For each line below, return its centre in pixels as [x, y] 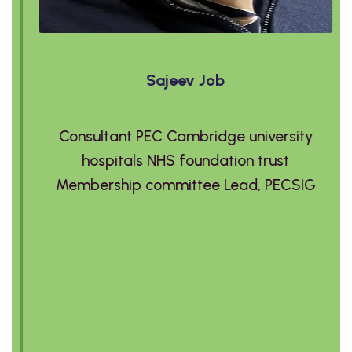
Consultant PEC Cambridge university [176, 137]
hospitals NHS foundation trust [176, 161]
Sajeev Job [176, 81]
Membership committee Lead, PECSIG [176, 185]
